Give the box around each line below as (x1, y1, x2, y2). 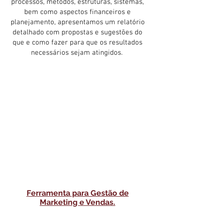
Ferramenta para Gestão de (26, 188, 129, 198)
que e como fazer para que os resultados (13, 38, 142, 47)
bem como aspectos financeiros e (24, 8, 131, 17)
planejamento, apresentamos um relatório (10, 18, 145, 27)
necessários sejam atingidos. (31, 48, 124, 58)
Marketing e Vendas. (40, 198, 115, 207)
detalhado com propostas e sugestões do (13, 28, 142, 37)
